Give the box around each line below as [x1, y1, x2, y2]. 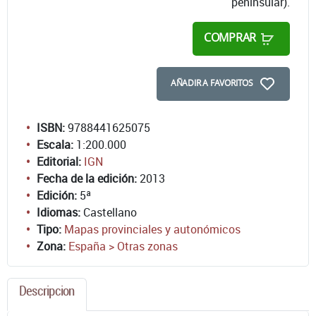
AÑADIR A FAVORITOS [170, 76, 253, 89]
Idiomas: [37, 204, 80, 220]
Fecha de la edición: [37, 170, 137, 186]
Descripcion [19, 281, 75, 300]
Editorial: [37, 153, 81, 169]
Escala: [37, 136, 73, 152]
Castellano [80, 204, 137, 220]
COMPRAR [204, 29, 256, 45]
